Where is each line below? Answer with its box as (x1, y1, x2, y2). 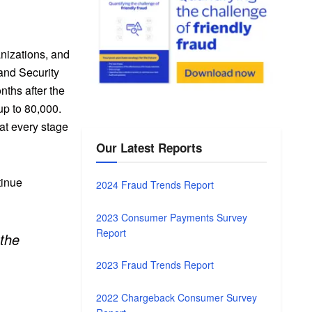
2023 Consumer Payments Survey (96, 210, 248, 224)
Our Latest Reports (96, 139, 203, 157)
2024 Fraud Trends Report (96, 178, 214, 192)
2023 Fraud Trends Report (96, 258, 214, 272)
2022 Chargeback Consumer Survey (96, 290, 258, 304)
